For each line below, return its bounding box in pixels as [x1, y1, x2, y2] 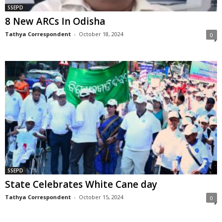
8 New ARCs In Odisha [5, 15, 105, 28]
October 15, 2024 [79, 193, 123, 201]
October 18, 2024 [79, 30, 123, 38]
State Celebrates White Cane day [5, 177, 157, 191]
